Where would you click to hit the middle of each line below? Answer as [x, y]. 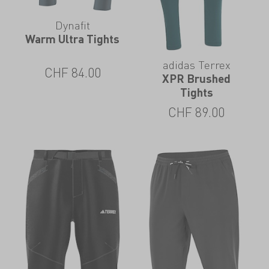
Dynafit [72, 25]
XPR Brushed [197, 79]
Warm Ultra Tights [73, 38]
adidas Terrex [196, 65]
